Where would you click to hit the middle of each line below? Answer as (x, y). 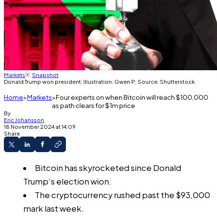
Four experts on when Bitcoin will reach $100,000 (132, 97)
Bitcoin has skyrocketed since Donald (108, 168)
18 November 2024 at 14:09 (40, 126)
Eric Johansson (24, 120)
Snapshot (45, 75)
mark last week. (54, 208)
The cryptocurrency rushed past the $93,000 (122, 195)
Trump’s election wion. (67, 181)
